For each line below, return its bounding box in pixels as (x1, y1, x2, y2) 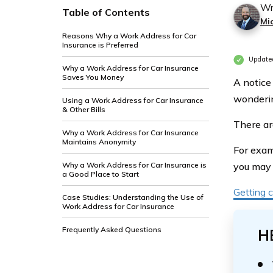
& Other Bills (62, 105, 105, 114)
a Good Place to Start (62, 169, 139, 179)
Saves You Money (62, 73, 124, 82)
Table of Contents (62, 6, 150, 18)
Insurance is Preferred (62, 40, 138, 49)
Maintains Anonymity (62, 137, 136, 146)
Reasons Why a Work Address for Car (62, 31, 196, 40)
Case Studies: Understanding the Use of (62, 193, 204, 202)
